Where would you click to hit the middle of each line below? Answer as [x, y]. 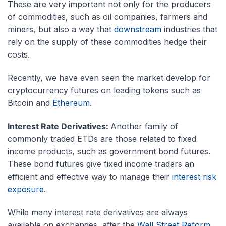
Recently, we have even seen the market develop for [109, 78]
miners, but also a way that [61, 30]
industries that [189, 30]
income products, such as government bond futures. [109, 152]
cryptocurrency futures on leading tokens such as [104, 91]
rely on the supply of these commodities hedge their [107, 42]
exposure [26, 189]
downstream [138, 30]
